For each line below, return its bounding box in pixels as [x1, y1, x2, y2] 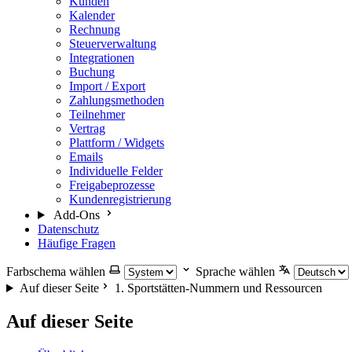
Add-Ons [53, 208, 100, 222]
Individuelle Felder [69, 164, 163, 178]
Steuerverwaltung [69, 37, 156, 50]
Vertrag [69, 122, 105, 135]
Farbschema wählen [6, 265, 105, 278]
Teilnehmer [69, 108, 125, 121]
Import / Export [69, 79, 145, 93]
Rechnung [69, 23, 120, 36]
